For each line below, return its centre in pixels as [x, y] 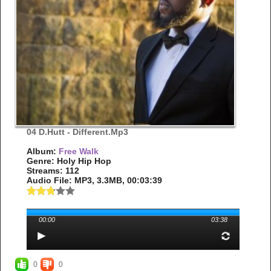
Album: [42, 151]
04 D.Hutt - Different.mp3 [77, 132]
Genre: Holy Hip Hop [69, 161]
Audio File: [50, 180]
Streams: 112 [53, 170]
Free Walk [78, 151]
